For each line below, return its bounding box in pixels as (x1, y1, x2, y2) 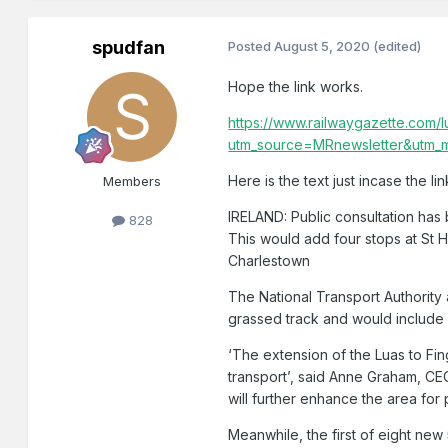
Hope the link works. (228, 78, 364, 96)
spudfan (91, 37, 165, 59)
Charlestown (228, 252, 311, 270)
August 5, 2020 (274, 38, 371, 55)
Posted (228, 38, 275, 55)
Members (103, 173, 162, 190)
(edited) (373, 38, 422, 55)
